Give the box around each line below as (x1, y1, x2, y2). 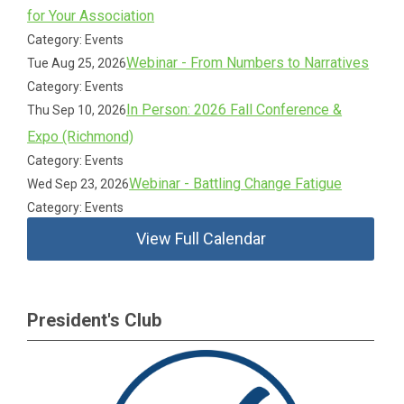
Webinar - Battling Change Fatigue (129, 175, 343, 192)
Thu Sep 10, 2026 (27, 103, 127, 117)
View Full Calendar (135, 229, 266, 248)
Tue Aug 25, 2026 (27, 56, 127, 70)
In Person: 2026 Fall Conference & (126, 101, 343, 118)
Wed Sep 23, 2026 (27, 177, 130, 191)
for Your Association (27, 7, 155, 24)
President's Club (27, 309, 161, 331)
